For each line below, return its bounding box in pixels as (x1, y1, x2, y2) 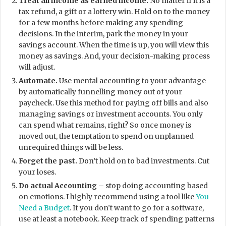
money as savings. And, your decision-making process (19, 51, 210, 61)
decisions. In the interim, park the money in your (19, 29, 189, 38)
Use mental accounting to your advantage (58, 76, 206, 85)
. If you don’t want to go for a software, (70, 203, 204, 212)
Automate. (19, 76, 58, 85)
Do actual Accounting (19, 181, 97, 190)
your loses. (19, 167, 56, 177)
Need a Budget (19, 203, 70, 212)
